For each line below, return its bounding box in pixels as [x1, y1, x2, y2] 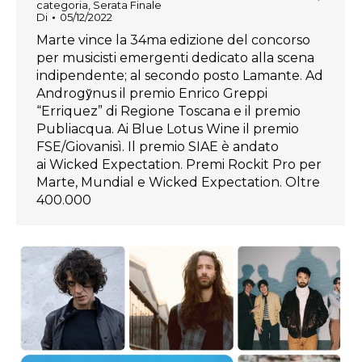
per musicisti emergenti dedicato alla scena [36, 50, 314, 66]
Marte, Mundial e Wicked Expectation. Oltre [36, 175, 320, 191]
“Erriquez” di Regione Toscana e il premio [36, 103, 301, 120]
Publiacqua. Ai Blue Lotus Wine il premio [36, 121, 299, 137]
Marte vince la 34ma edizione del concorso [36, 32, 310, 48]
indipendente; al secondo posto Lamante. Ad [36, 68, 323, 84]
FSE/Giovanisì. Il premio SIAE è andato [36, 139, 279, 155]
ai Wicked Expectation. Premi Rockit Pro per [36, 157, 322, 173]
